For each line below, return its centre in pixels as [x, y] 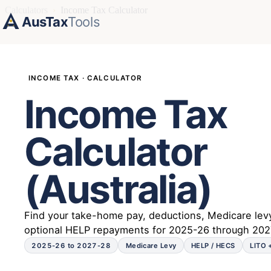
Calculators [26, 10]
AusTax [45, 22]
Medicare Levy [151, 245]
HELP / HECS [213, 245]
